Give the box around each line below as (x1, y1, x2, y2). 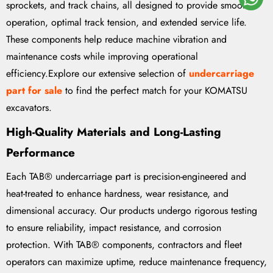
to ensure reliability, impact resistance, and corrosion (6, 221, 221, 235)
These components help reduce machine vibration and (6, 32, 227, 47)
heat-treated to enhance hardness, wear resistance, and (6, 186, 229, 201)
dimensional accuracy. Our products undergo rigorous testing (6, 204, 257, 218)
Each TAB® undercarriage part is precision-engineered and (6, 169, 246, 184)
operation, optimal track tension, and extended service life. (6, 15, 247, 30)
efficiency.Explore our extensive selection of (6, 66, 189, 81)
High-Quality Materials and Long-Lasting (6, 123, 221, 140)
